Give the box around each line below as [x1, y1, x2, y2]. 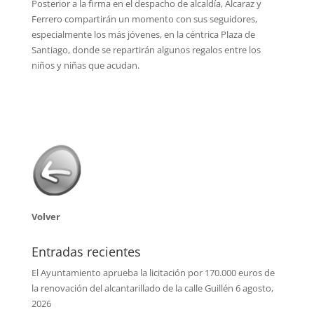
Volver [31, 210, 60, 223]
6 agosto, [235, 281, 273, 294]
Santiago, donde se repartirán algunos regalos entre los [31, 43, 261, 56]
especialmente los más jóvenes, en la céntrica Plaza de [31, 27, 255, 41]
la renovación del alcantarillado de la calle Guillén [31, 281, 233, 294]
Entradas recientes [31, 243, 141, 260]
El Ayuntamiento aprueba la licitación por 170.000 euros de [31, 266, 275, 279]
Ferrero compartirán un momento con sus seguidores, [31, 12, 257, 25]
